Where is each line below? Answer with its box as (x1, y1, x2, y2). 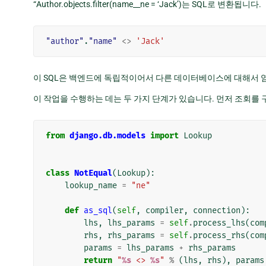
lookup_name (65, 180, 117, 191)
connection (193, 205, 240, 216)
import (150, 130, 179, 141)
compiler (145, 205, 183, 216)
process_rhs (193, 230, 245, 240)
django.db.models (69, 130, 145, 141)
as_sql (84, 205, 112, 216)
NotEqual (74, 167, 112, 178)
